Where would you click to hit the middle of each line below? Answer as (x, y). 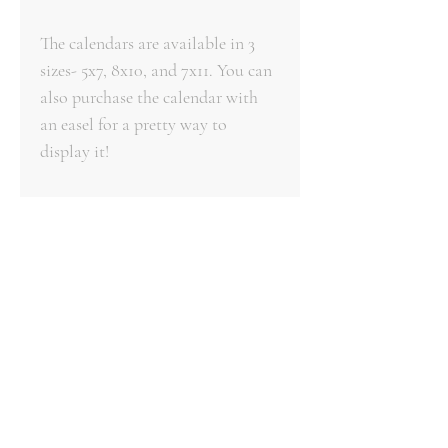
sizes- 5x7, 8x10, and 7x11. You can (156, 69)
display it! (74, 150)
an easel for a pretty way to (133, 123)
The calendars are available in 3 (147, 42)
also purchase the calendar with (149, 96)
